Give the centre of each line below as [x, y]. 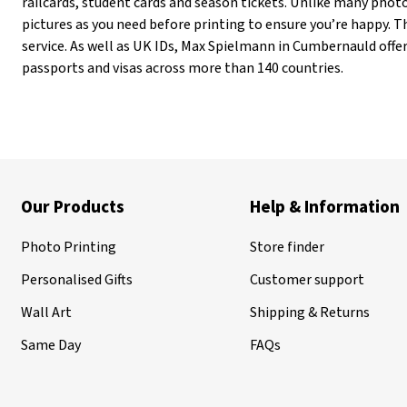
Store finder [288, 247]
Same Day [51, 345]
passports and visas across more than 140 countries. [183, 68]
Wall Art [46, 313]
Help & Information [325, 208]
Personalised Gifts [77, 280]
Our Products [73, 208]
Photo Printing [69, 247]
